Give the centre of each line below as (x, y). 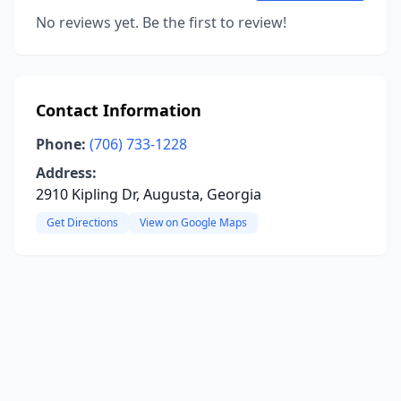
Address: (66, 173)
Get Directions (82, 222)
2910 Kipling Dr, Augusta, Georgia (149, 194)
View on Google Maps (193, 222)
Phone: (61, 144)
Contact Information (119, 110)
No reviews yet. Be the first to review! (161, 22)
